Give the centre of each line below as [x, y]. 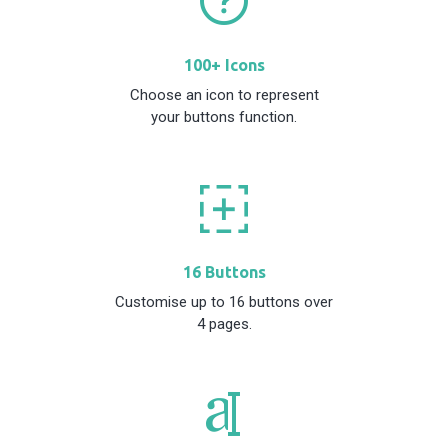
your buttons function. [224, 116]
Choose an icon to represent [224, 94]
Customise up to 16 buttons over [224, 301]
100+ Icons [224, 64]
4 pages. [224, 323]
